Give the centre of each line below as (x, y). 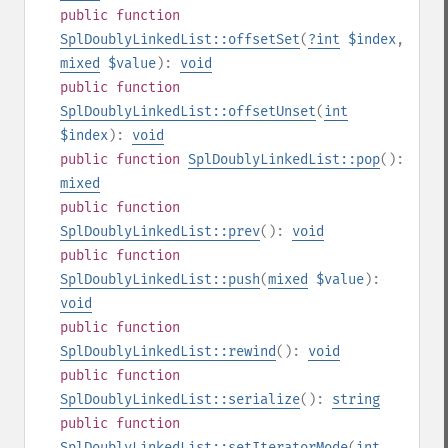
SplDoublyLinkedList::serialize (180, 399)
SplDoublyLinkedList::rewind (168, 351)
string (356, 399)
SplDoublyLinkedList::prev (160, 231)
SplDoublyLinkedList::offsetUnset (188, 111)
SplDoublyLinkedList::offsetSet (180, 39)
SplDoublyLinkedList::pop (284, 159)
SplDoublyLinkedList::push (160, 279)
